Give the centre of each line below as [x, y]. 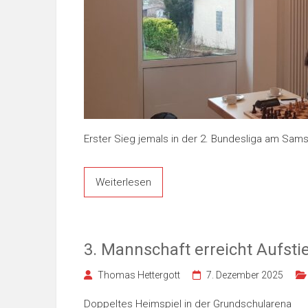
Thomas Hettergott [139, 275]
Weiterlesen [123, 182]
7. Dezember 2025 [245, 275]
